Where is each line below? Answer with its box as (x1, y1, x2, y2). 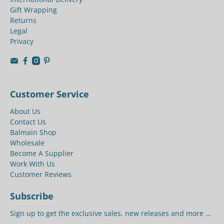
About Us (10, 106, 40, 116)
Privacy (10, 36, 33, 46)
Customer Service (10, 88, 89, 100)
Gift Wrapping (10, 5, 57, 15)
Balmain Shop (10, 127, 56, 137)
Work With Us (10, 159, 55, 169)
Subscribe (10, 190, 53, 202)
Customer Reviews (10, 169, 71, 179)
